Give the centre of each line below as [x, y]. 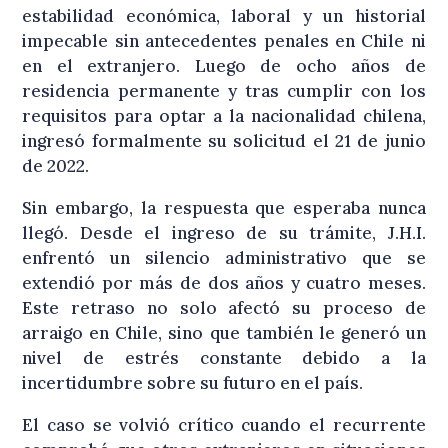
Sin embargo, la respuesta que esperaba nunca [224, 208]
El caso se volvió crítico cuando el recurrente [224, 425]
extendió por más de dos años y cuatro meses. [224, 283]
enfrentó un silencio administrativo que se [224, 258]
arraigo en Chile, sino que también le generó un [224, 333]
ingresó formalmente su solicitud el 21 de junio [224, 141]
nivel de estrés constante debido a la [224, 358]
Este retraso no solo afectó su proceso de [224, 308]
